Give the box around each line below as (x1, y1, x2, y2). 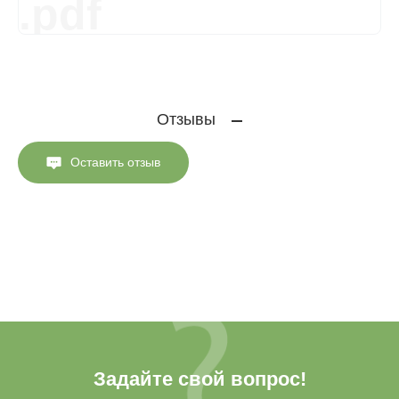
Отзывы (157, 110, 216, 128)
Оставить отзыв (70, 154, 160, 169)
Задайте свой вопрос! (93, 367, 306, 390)
